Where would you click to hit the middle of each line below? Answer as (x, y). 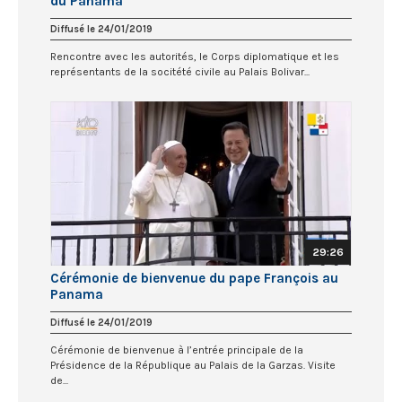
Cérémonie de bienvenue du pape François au (194, 279)
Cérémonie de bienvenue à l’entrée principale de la (177, 350)
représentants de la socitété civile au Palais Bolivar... (180, 71)
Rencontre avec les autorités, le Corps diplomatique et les (195, 56)
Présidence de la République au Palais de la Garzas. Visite (193, 366)
